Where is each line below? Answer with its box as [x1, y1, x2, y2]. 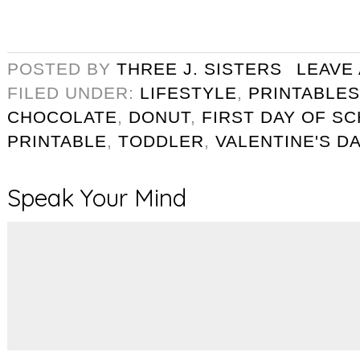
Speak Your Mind [7, 182, 186, 212]
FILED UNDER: [7, 83, 140, 102]
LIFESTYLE [140, 83, 237, 102]
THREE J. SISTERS [117, 59, 282, 78]
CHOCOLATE [7, 107, 117, 126]
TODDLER [118, 131, 204, 150]
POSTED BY [7, 59, 117, 78]
